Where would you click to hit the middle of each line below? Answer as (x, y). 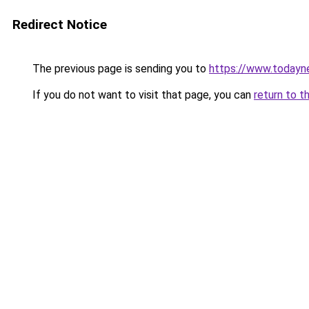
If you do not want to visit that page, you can (142, 95)
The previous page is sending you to (119, 69)
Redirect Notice (60, 24)
